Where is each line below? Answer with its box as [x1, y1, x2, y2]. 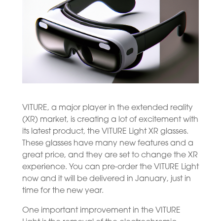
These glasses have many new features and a [22, 139, 193, 147]
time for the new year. [22, 186, 104, 195]
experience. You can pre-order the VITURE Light [22, 163, 199, 171]
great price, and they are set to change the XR [22, 151, 198, 159]
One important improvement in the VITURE [22, 206, 181, 215]
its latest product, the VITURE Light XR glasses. [22, 127, 188, 136]
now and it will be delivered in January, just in [22, 175, 191, 183]
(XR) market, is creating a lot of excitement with [22, 115, 198, 124]
